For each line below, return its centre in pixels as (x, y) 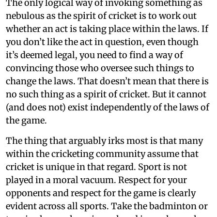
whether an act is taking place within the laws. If (107, 29)
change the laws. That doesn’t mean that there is (107, 81)
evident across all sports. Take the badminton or (107, 206)
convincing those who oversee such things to (100, 68)
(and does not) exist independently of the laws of (108, 107)
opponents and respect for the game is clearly (101, 193)
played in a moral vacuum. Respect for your (96, 180)
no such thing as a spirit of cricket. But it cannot (106, 94)
